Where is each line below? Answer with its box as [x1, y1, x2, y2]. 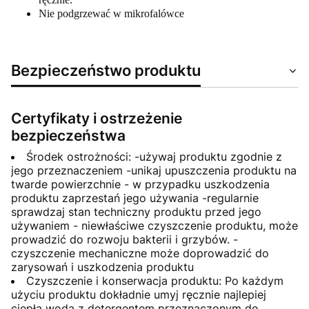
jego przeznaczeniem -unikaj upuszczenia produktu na [11, 163, 297, 177]
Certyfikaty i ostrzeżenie [11, 109, 182, 127]
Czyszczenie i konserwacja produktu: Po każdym [26, 273, 283, 288]
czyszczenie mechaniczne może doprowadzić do [11, 246, 269, 260]
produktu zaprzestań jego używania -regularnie [11, 190, 259, 205]
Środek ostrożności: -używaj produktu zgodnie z [26, 149, 282, 163]
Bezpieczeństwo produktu [11, 60, 201, 79]
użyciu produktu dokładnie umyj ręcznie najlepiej [11, 287, 266, 301]
